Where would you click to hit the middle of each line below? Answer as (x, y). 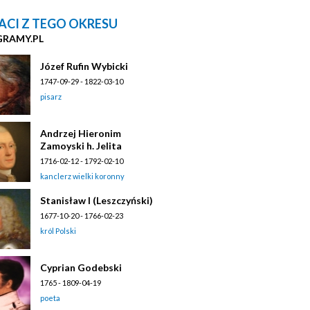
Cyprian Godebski (81, 267)
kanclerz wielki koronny (82, 176)
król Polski (58, 230)
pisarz (51, 96)
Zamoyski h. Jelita (81, 145)
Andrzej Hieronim (81, 133)
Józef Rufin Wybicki (84, 66)
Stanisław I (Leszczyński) (97, 200)
